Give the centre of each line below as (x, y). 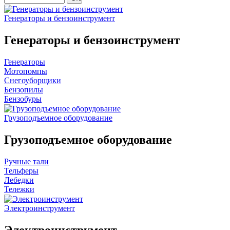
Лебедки (19, 180)
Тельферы (21, 170)
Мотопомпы (26, 71)
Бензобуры (23, 99)
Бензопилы (24, 89)
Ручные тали (26, 161)
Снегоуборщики (33, 80)
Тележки (19, 189)
